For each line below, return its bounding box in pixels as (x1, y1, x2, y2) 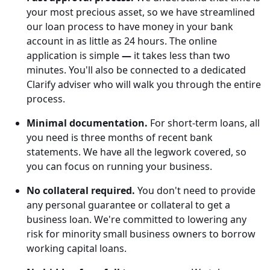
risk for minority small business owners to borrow (27, 227, 256, 240)
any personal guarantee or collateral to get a (27, 198, 230, 212)
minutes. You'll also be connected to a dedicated (27, 63, 246, 77)
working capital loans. (27, 241, 127, 255)
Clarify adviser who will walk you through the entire (27, 77, 261, 91)
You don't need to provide (135, 183, 256, 197)
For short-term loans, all (148, 116, 260, 130)
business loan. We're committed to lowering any (27, 212, 246, 226)
